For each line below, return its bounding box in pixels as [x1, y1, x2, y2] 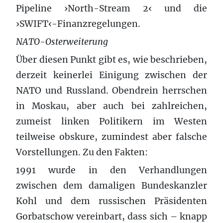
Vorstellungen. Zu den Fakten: [16, 146, 148, 158]
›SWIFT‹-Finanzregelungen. [16, 18, 140, 29]
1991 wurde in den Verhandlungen [16, 164, 207, 176]
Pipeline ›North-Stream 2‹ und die [16, 2, 207, 14]
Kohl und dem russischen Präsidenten [16, 195, 207, 207]
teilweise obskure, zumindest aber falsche [16, 131, 207, 142]
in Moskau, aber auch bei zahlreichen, [16, 100, 207, 111]
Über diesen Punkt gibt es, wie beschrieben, [16, 54, 207, 65]
